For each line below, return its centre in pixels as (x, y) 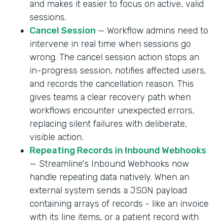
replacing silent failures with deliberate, (108, 124)
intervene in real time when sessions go (110, 44)
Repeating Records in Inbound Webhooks (118, 150)
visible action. (56, 137)
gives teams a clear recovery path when (110, 97)
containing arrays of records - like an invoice (119, 203)
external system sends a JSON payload (108, 190)
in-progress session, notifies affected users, (118, 70)
